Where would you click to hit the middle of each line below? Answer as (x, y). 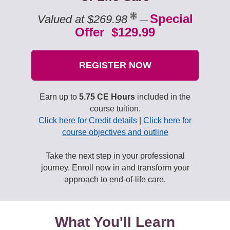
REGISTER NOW (115, 65)
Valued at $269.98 (82, 19)
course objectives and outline (115, 132)
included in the (163, 97)
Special (171, 19)
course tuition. (115, 109)
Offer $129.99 (115, 32)
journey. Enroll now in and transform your (115, 168)
